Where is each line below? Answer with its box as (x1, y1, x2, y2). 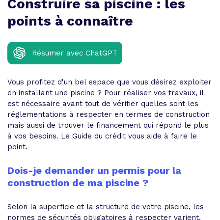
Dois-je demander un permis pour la (7, 165, 181, 176)
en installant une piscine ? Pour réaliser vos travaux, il (7, 88, 203, 97)
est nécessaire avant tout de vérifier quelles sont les (7, 99, 198, 108)
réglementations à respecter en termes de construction (7, 110, 210, 119)
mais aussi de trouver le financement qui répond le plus (7, 121, 209, 130)
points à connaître (7, 13, 133, 29)
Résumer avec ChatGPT (32, 48, 117, 57)
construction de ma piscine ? (7, 177, 148, 189)
